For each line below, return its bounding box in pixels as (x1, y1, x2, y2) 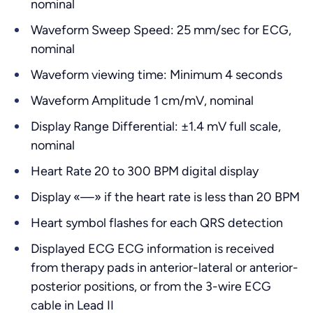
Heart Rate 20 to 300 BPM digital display (31, 163, 259, 179)
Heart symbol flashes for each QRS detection (31, 215, 283, 231)
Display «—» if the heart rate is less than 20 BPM (31, 189, 300, 205)
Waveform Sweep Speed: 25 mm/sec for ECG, (31, 22, 291, 38)
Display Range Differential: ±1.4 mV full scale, (31, 119, 281, 134)
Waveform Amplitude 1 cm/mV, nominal (31, 93, 254, 108)
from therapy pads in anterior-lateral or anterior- (31, 260, 298, 275)
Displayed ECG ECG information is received (31, 241, 275, 256)
